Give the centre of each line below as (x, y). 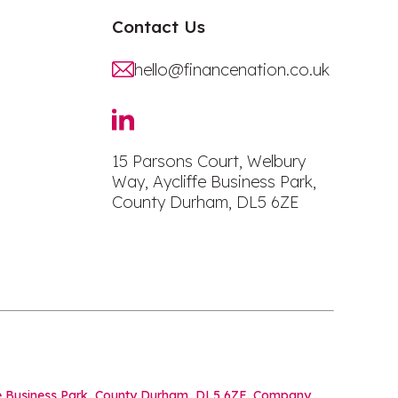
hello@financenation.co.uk (231, 69)
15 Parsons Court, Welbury (209, 161)
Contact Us (159, 27)
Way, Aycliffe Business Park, (214, 182)
